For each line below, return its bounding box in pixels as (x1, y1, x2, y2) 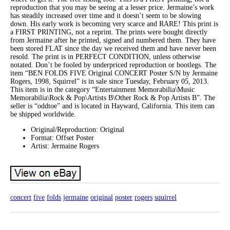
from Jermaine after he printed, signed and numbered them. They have (10, 36, 216, 44)
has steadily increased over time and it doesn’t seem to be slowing (10, 11, 201, 20)
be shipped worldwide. (10, 110, 76, 118)
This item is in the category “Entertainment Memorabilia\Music (10, 85, 195, 93)
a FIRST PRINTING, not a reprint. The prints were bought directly (10, 28, 207, 36)
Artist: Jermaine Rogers (31, 142, 99, 150)
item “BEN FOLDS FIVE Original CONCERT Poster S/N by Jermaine (10, 69, 218, 77)
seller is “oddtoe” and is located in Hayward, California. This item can (10, 102, 215, 110)
